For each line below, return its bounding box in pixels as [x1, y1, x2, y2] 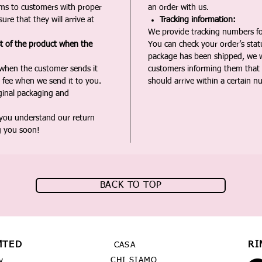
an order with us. [148, 4, 209, 12]
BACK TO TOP [99, 180, 162, 190]
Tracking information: [160, 16, 236, 24]
